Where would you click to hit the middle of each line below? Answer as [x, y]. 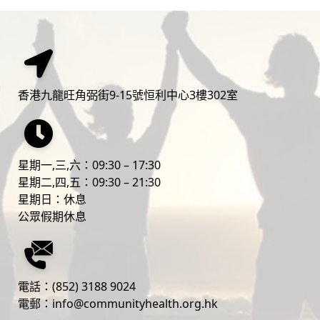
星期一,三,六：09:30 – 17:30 [90, 165]
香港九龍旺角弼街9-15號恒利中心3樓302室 [128, 95]
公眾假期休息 [52, 216]
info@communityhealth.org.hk [135, 303]
